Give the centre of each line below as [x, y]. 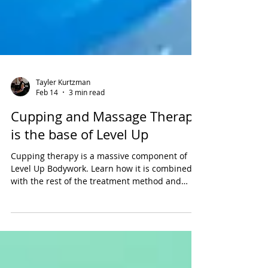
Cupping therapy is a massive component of [99, 216]
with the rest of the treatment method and [96, 241]
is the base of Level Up [80, 194]
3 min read [87, 152]
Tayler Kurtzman [63, 141]
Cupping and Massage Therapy [105, 176]
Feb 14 [47, 152]
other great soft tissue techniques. [80, 253]
